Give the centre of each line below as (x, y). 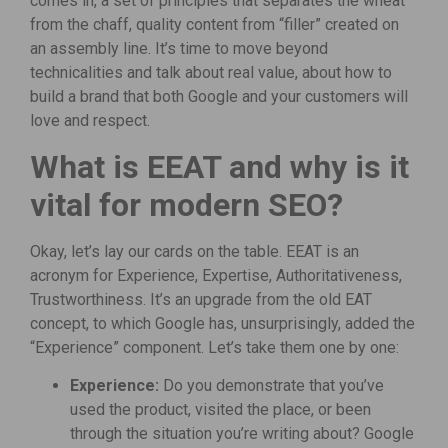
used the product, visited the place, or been (220, 410)
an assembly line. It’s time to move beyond (179, 49)
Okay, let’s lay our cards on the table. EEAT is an (194, 251)
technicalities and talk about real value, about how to (211, 73)
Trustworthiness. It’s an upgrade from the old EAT (201, 299)
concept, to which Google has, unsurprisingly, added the (222, 323)
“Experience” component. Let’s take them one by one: (214, 347)
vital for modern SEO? (186, 204)
